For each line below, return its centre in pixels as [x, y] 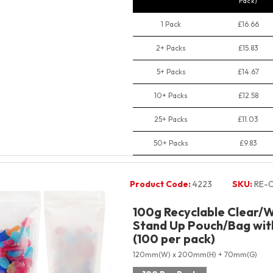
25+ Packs [171, 119]
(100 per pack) [174, 239]
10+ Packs [171, 95]
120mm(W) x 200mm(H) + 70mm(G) [195, 254]
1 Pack [171, 24]
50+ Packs [171, 143]
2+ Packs [171, 48]
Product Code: [160, 184]
